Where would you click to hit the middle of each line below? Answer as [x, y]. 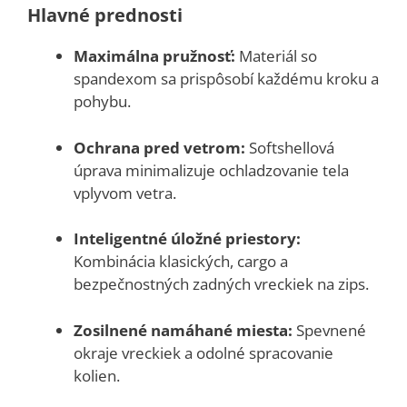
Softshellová [290, 147]
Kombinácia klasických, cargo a [181, 261]
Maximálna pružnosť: [154, 56]
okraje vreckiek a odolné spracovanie [203, 352]
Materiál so [276, 56]
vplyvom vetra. [125, 193]
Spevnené [329, 330]
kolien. [97, 375]
